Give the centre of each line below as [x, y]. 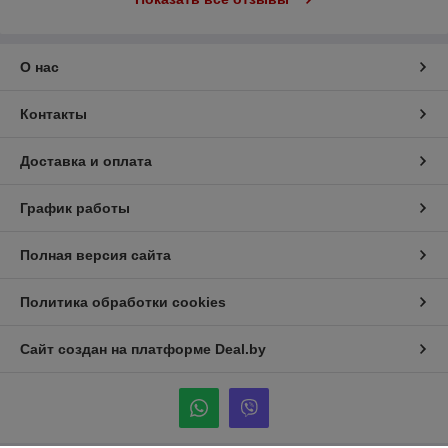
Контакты [53, 114]
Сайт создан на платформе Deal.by [143, 349]
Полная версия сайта [95, 255]
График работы [75, 208]
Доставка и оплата [86, 161]
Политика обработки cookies [123, 302]
